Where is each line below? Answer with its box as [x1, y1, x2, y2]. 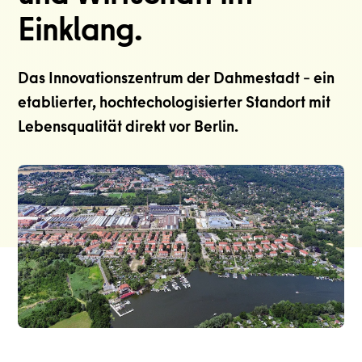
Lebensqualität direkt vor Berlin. [18, 120, 239, 137]
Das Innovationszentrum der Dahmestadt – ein [18, 71, 335, 88]
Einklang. [18, 16, 143, 50]
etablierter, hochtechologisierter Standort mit [18, 95, 331, 112]
